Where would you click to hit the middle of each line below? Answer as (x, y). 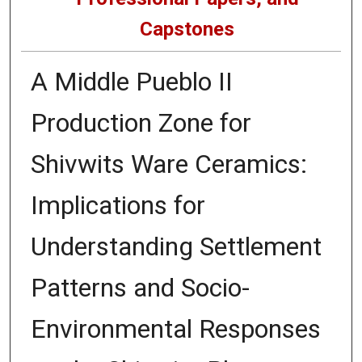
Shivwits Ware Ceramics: (168, 164)
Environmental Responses (175, 328)
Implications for (118, 205)
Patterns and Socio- (140, 287)
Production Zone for (141, 122)
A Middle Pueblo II (131, 81)
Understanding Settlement (176, 246)
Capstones (187, 29)
